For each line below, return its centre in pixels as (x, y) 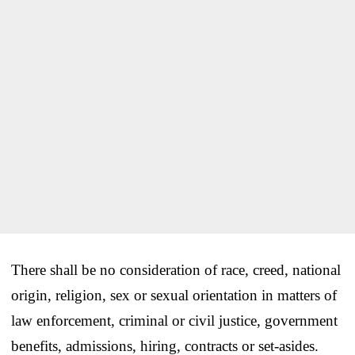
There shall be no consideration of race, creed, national (176, 269)
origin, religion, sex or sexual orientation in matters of (174, 295)
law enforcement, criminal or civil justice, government (174, 320)
